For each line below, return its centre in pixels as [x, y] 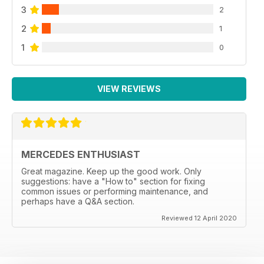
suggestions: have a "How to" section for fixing [113, 181]
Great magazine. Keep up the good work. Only [111, 171]
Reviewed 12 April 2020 [199, 218]
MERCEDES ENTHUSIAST [81, 154]
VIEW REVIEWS [129, 88]
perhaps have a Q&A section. [78, 201]
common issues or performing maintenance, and [115, 191]
